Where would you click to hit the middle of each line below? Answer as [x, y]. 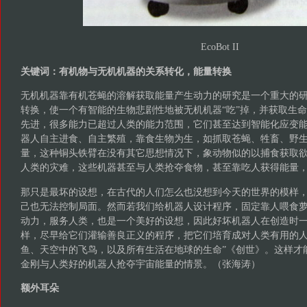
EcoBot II [218, 47]
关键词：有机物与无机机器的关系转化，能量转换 [126, 71]
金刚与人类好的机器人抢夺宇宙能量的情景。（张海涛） [140, 263]
